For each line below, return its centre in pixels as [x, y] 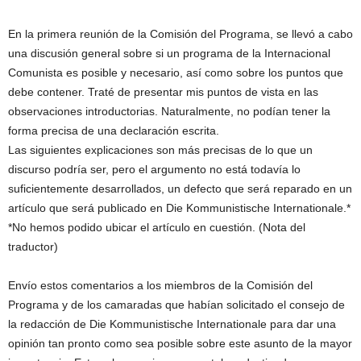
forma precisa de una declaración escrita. [114, 131]
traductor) [33, 247]
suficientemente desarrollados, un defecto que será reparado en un [180, 189]
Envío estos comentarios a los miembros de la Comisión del [160, 286]
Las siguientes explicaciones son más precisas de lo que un [160, 150]
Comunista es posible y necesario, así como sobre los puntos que [176, 73]
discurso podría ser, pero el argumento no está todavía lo [154, 170]
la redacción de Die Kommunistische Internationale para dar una [172, 324]
